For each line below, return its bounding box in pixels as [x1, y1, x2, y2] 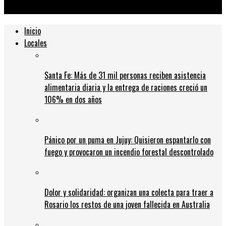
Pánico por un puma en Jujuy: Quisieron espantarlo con [44, 134, 211, 146]
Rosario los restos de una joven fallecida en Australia [44, 198, 210, 211]
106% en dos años [44, 93, 102, 106]
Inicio [24, 25, 41, 37]
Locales [24, 37, 47, 49]
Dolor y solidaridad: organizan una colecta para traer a [44, 186, 213, 199]
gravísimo [4, 2, 38, 15]
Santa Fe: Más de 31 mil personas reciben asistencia [44, 69, 206, 82]
